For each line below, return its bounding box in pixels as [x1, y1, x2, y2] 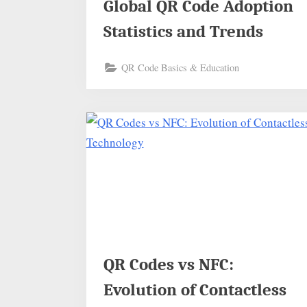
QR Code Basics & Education [121, 61, 240, 75]
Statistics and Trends [103, 21, 264, 41]
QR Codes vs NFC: [103, 254, 234, 274]
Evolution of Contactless [103, 280, 287, 299]
